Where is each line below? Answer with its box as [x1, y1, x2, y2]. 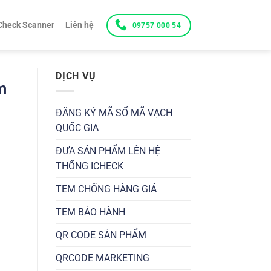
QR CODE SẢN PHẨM [56, 229, 146, 241]
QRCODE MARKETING [56, 252, 149, 264]
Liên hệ [65, 19, 94, 30]
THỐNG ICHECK [56, 160, 123, 172]
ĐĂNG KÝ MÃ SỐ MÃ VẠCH [56, 106, 172, 119]
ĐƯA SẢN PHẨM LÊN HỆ [56, 145, 160, 157]
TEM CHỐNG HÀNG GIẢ [56, 183, 157, 195]
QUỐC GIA [56, 122, 99, 134]
